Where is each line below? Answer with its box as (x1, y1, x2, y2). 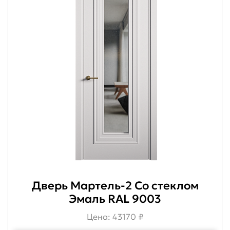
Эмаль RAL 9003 (69, 191, 161, 206)
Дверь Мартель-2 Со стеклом (31, 178, 199, 193)
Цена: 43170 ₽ (87, 211, 143, 222)
